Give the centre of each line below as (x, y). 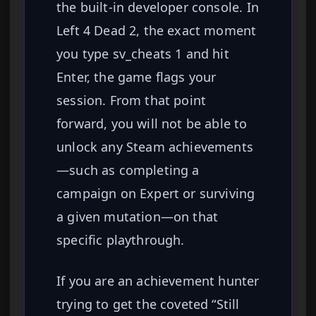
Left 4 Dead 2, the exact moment (157, 31)
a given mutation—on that (138, 217)
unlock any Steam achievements (155, 147)
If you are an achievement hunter (158, 281)
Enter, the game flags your (136, 77)
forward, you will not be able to (152, 124)
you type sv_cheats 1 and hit (143, 54)
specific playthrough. (121, 240)
